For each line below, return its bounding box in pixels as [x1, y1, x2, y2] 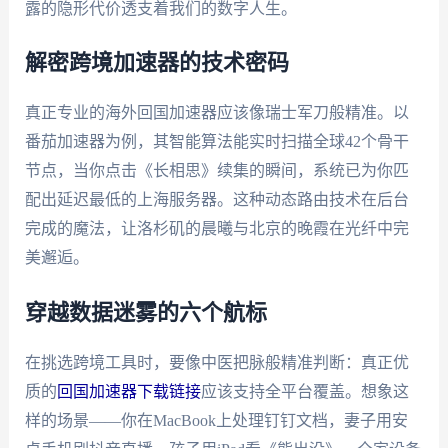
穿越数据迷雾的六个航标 [24, 301, 267, 324]
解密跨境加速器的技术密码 [24, 52, 289, 75]
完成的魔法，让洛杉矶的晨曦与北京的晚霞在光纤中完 [24, 220, 409, 238]
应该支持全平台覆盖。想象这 [200, 382, 409, 400]
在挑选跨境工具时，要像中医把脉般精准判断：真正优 [24, 353, 409, 371]
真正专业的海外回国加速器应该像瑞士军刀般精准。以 [24, 104, 409, 122]
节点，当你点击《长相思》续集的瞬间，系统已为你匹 [24, 162, 409, 180]
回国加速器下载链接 [56, 382, 201, 400]
